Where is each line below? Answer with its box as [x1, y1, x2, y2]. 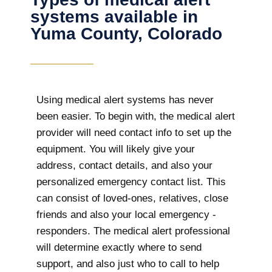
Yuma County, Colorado [30, 24, 222, 44]
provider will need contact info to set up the [36, 127, 231, 139]
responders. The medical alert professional [36, 225, 230, 237]
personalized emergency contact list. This [36, 176, 226, 188]
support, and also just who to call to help [36, 258, 219, 270]
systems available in [30, 7, 198, 27]
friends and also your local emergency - [36, 209, 216, 221]
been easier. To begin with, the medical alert [36, 110, 235, 123]
